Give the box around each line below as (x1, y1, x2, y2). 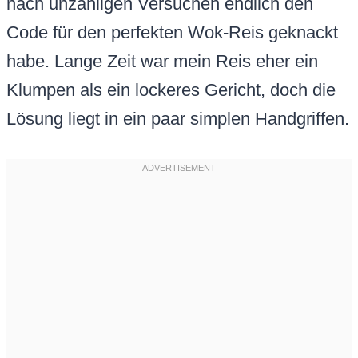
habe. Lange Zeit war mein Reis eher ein (6, 51, 318, 72)
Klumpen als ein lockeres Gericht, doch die (6, 80, 336, 101)
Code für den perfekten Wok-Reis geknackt (6, 22, 338, 43)
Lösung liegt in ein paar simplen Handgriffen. (6, 109, 349, 129)
